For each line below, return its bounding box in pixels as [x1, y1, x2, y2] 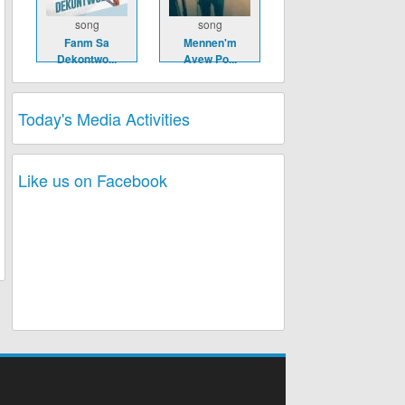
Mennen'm [183, 34, 237, 51]
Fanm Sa [64, 34, 109, 51]
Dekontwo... [57, 51, 117, 67]
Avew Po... [183, 51, 237, 67]
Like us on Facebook [18, 168, 167, 192]
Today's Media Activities [18, 107, 190, 130]
